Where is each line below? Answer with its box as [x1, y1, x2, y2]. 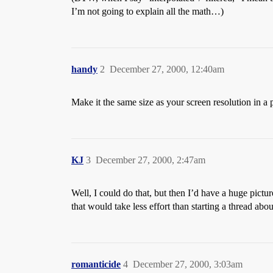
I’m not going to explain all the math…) [71, 6, 224, 16]
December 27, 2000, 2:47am [96, 155, 205, 165]
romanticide [71, 259, 121, 269]
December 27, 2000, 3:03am [133, 259, 243, 269]
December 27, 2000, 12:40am [110, 64, 224, 74]
